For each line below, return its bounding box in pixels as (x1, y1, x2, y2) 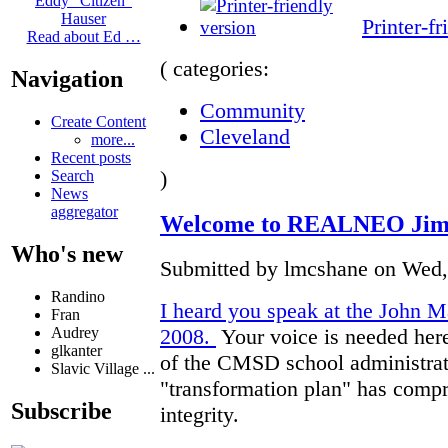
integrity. (160, 402, 239, 428)
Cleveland (200, 123, 290, 149)
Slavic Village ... (51, 360, 155, 378)
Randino (51, 288, 105, 306)
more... (91, 131, 135, 149)
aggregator (51, 203, 118, 221)
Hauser (61, 10, 106, 28)
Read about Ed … (26, 28, 141, 46)
